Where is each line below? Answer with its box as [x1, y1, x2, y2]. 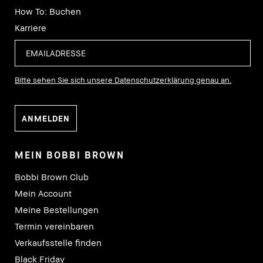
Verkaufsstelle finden [15, 237, 102, 248]
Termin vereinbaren [15, 221, 94, 232]
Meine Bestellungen [15, 204, 99, 215]
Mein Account [15, 188, 72, 199]
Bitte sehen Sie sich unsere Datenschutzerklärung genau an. [15, 75, 231, 85]
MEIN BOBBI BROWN [15, 149, 124, 161]
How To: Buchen [15, 6, 81, 17]
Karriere [15, 22, 46, 33]
